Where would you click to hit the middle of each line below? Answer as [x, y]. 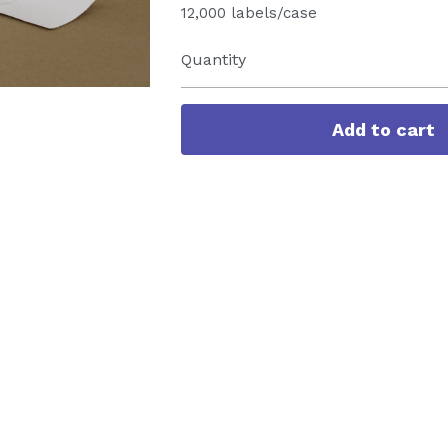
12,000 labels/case [248, 12]
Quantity [213, 60]
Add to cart [384, 129]
